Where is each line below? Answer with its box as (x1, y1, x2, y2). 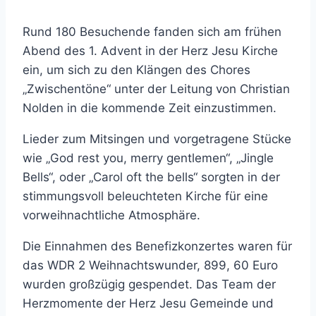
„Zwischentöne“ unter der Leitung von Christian (23, 82, 290, 97)
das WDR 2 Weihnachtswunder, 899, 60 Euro (23, 258, 278, 273)
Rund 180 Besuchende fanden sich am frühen (23, 25, 281, 39)
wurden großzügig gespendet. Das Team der (23, 277, 276, 292)
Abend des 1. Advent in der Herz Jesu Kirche (23, 44, 278, 59)
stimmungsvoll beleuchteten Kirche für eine (23, 189, 268, 204)
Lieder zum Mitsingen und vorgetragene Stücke (23, 132, 291, 147)
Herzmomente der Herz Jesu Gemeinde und (23, 296, 274, 311)
